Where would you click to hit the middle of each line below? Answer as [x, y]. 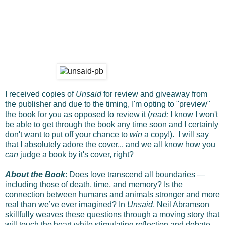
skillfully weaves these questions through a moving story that [112, 214]
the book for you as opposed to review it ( [78, 114]
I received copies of [40, 94]
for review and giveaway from [155, 94]
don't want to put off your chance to [67, 134]
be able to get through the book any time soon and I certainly [112, 124]
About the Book [35, 174]
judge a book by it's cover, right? [77, 154]
